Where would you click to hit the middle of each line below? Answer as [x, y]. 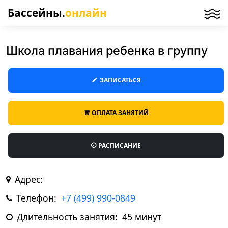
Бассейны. [36, 13]
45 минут [142, 217]
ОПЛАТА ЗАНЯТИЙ [120, 113]
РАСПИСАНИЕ [120, 146]
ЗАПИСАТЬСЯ [120, 80]
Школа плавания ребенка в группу [107, 51]
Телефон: [38, 198]
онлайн [86, 13]
